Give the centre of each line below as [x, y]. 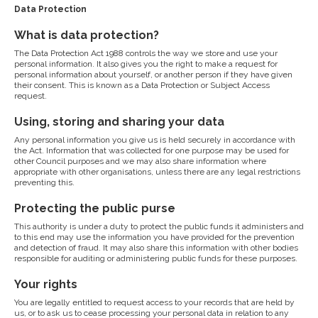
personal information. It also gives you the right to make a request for [146, 64]
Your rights [46, 284]
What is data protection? [87, 35]
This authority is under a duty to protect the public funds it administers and [159, 226]
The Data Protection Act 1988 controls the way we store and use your [146, 53]
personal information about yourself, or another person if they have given [153, 75]
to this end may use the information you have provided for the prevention [154, 237]
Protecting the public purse [95, 208]
